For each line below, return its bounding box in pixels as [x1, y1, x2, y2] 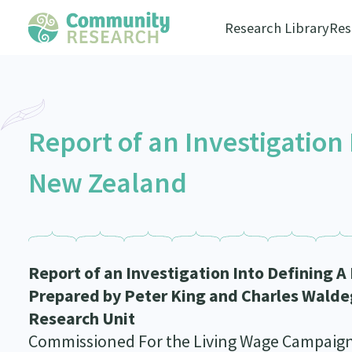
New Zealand [27, 165, 187, 200]
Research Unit [27, 307, 135, 329]
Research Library [224, 19, 329, 37]
